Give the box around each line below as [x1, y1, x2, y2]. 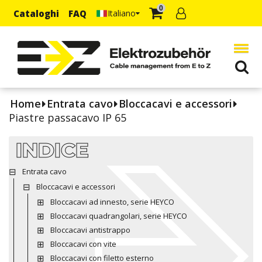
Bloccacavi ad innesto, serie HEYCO [50, 196, 174, 207]
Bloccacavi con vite [50, 238, 116, 249]
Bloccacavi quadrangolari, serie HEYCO [50, 210, 187, 221]
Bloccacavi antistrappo [50, 224, 130, 235]
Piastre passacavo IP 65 [9, 110, 126, 125]
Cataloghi [13, 7, 59, 19]
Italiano [108, 7, 136, 19]
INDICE [16, 137, 89, 163]
